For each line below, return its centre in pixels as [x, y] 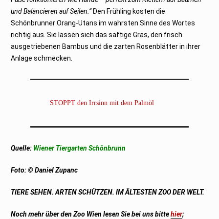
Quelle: [22, 148]
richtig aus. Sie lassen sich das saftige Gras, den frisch [97, 34]
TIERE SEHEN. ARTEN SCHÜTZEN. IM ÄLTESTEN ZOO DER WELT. [108, 192]
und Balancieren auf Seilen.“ [51, 11]
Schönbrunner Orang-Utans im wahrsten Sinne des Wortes [103, 23]
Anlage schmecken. [43, 58]
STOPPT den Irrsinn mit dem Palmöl [102, 103]
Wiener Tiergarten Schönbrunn [80, 148]
